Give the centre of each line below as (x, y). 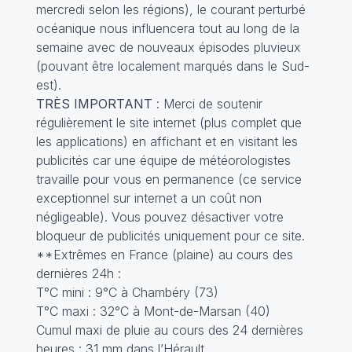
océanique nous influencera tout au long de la (167, 28)
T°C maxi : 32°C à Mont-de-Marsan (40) (153, 311)
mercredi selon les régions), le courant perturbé (170, 9)
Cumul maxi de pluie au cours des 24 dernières (169, 330)
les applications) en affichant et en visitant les (167, 141)
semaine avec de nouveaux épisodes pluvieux (168, 47)
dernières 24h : (78, 273)
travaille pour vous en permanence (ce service (169, 179)
